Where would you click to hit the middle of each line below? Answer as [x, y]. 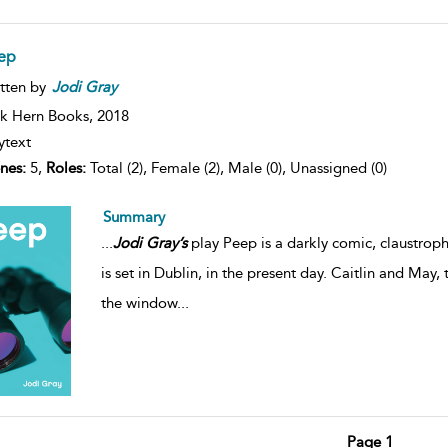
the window [138, 302]
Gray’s [166, 242]
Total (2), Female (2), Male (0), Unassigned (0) [236, 167]
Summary [133, 216]
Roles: [65, 167]
